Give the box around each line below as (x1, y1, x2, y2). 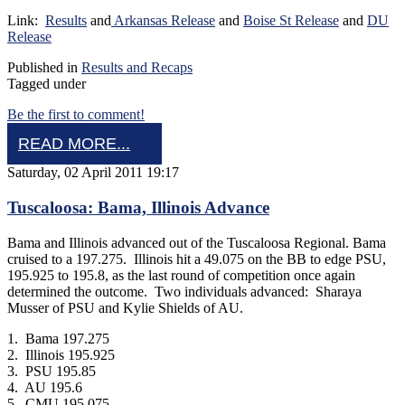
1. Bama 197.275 (7, 330, 109, 346)
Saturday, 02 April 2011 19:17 (7, 165, 179, 181)
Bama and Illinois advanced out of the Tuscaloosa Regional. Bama (7, 234, 386, 250)
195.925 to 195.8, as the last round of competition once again (7, 267, 355, 283)
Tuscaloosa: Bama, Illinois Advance (7, 197, 269, 217)
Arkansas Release (111, 13, 215, 29)
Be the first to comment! (7, 107, 145, 123)
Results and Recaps (81, 60, 193, 76)
